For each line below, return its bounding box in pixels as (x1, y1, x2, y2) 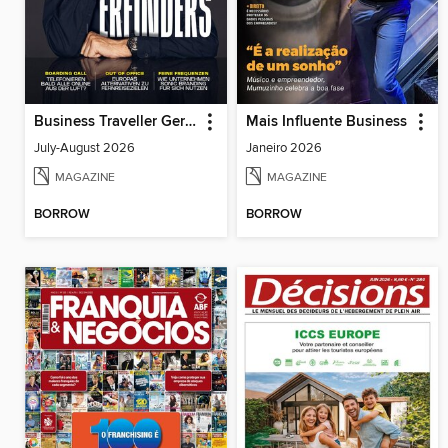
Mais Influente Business (245, 113, 407, 132)
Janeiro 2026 (245, 140, 322, 157)
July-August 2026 (34, 140, 135, 157)
